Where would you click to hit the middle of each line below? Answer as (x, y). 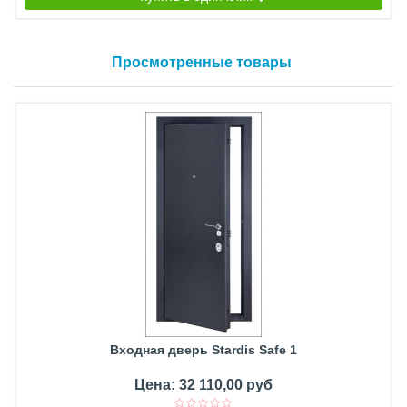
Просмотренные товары (201, 63)
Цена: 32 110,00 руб (203, 385)
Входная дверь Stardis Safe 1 (203, 350)
